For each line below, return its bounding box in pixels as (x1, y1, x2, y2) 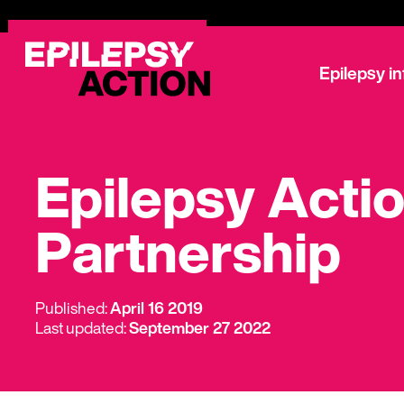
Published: (34, 296, 110, 319)
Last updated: (34, 316, 129, 339)
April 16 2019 (109, 296, 203, 319)
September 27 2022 (128, 316, 271, 339)
